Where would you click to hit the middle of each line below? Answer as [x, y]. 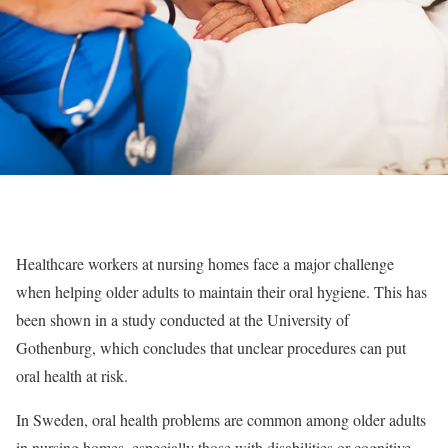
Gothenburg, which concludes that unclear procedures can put [211, 347]
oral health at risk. [72, 375]
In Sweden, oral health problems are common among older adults [221, 419]
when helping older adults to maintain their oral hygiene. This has [221, 291]
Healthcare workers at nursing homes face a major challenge [205, 263]
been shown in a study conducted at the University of [182, 319]
